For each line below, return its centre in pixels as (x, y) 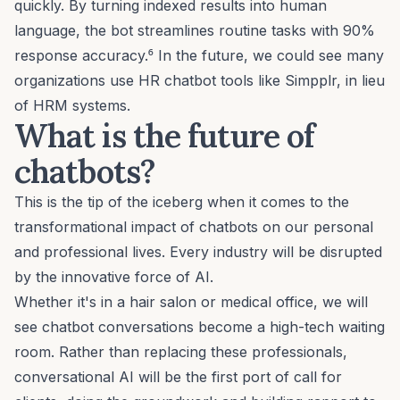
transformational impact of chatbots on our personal (194, 226)
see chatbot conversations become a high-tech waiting (200, 326)
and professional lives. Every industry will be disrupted (198, 251)
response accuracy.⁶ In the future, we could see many (199, 55)
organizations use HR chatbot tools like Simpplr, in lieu (200, 80)
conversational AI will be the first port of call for (178, 376)
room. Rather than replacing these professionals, (181, 351)
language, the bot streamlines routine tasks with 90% (195, 30)
